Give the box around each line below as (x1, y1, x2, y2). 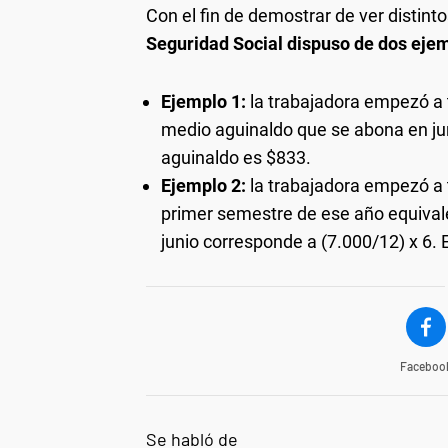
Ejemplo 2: (161, 174, 246, 196)
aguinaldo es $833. (161, 146, 311, 168)
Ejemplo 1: (161, 90, 246, 112)
